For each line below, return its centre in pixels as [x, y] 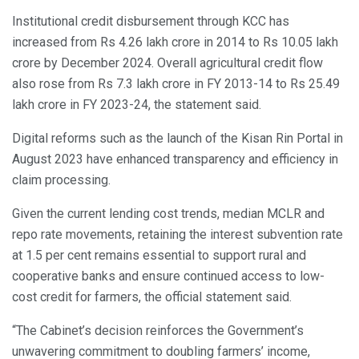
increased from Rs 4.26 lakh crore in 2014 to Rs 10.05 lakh [175, 42]
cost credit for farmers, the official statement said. [152, 296]
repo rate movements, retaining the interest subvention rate [177, 234]
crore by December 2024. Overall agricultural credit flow [167, 63]
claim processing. [61, 179]
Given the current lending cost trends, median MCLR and [168, 213]
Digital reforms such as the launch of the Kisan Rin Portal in [177, 138]
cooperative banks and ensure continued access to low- [168, 276]
